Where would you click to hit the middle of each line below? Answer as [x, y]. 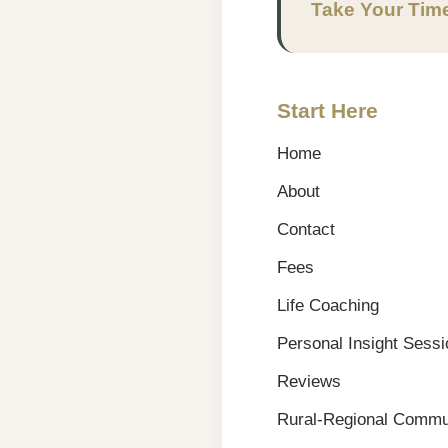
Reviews [309, 381]
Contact [306, 229]
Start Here [327, 110]
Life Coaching [328, 305]
